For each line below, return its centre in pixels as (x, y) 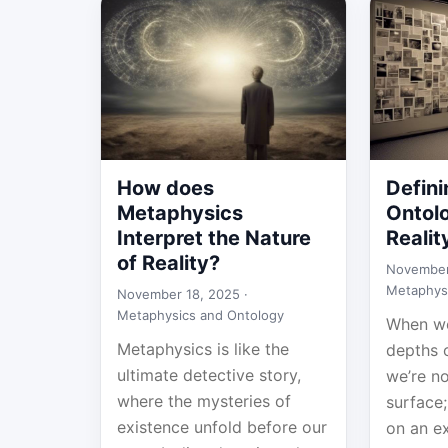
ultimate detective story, (209, 375)
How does (165, 188)
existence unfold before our (222, 427)
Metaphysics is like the (203, 349)
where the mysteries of (204, 401)
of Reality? (168, 263)
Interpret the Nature (214, 238)
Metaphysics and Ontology (200, 315)
